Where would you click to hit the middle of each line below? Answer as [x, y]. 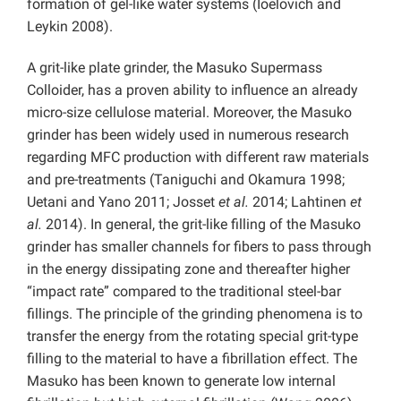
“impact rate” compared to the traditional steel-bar [184, 292]
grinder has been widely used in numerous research [188, 135]
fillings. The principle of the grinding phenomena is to [195, 314]
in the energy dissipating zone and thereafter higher [188, 269]
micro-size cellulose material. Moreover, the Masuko [189, 113]
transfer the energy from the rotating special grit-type [192, 337]
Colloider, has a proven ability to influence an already [192, 90]
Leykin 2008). [70, 27]
